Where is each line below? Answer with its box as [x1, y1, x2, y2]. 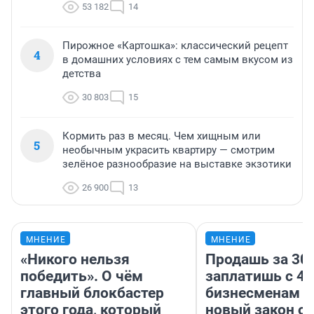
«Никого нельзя [20, 251, 130, 268]
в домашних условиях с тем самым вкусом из [62, 53, 293, 67]
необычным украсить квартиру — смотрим [62, 144, 275, 157]
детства [62, 67, 101, 81]
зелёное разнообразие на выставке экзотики [62, 158, 292, 171]
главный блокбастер [20, 285, 164, 302]
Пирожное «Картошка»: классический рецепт [62, 39, 288, 53]
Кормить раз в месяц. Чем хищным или [62, 130, 261, 143]
